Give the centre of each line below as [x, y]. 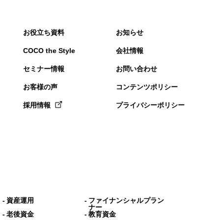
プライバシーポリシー [150, 105]
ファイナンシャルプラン [126, 200]
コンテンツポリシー [147, 87]
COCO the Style [49, 50]
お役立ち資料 [44, 32]
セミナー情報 [44, 69]
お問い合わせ [137, 69]
